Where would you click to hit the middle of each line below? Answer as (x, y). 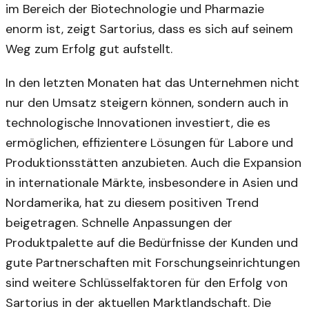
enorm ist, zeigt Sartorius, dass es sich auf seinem (149, 29)
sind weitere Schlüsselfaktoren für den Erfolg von (147, 283)
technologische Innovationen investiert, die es (138, 123)
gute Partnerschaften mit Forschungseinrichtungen (153, 263)
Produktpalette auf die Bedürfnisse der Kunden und (152, 243)
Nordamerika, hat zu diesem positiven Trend (132, 203)
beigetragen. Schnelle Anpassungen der (119, 223)
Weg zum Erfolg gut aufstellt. (89, 49)
